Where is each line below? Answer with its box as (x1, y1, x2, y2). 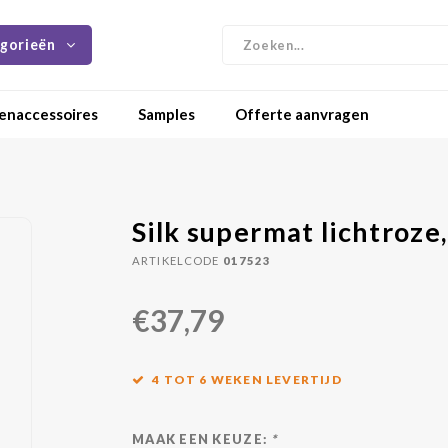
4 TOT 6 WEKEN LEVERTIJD (152, 372, 342, 387)
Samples (138, 105, 195, 123)
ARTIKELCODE (132, 254, 220, 267)
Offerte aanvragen (235, 105, 369, 123)
